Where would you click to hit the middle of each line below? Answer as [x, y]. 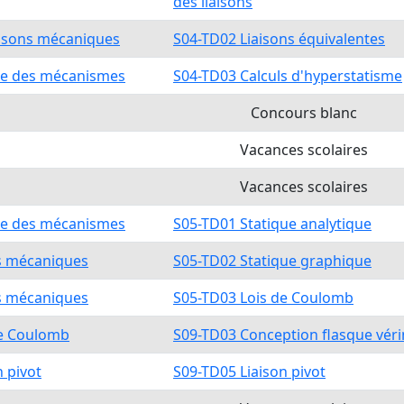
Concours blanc [303, 113]
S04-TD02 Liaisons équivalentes [279, 39]
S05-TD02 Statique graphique [272, 261]
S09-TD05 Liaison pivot [249, 372]
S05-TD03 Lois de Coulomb [263, 298]
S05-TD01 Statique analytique [272, 224]
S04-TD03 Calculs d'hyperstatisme [288, 76]
